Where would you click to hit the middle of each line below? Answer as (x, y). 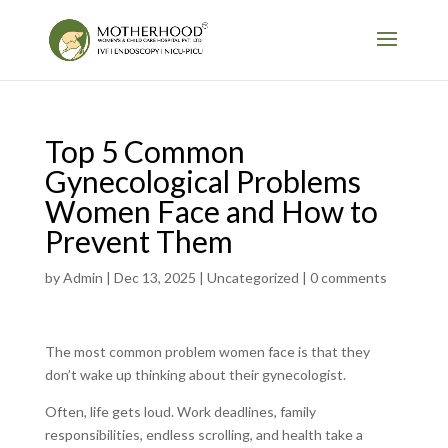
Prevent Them (138, 241)
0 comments (348, 277)
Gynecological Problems (202, 181)
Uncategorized (252, 277)
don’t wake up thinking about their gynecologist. (196, 374)
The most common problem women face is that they (207, 351)
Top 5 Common (144, 151)
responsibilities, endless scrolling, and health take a (203, 434)
